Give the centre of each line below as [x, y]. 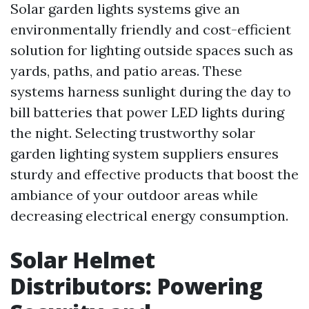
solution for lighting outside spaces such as [152, 50]
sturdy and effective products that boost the [154, 175]
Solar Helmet [83, 260]
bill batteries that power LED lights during [147, 112]
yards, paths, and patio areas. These [126, 71]
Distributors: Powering [137, 286]
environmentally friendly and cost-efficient [151, 30]
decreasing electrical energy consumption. [149, 216]
